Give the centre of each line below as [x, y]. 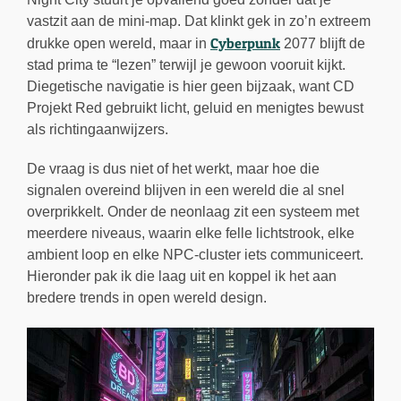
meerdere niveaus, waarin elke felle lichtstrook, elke [191, 233]
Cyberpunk [245, 43]
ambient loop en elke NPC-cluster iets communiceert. [195, 254]
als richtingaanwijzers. [98, 129]
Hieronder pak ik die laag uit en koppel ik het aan [182, 276]
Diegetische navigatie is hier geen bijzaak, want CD [191, 86]
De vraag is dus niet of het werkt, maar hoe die [173, 168]
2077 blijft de [323, 43]
